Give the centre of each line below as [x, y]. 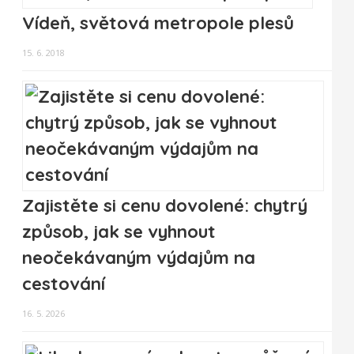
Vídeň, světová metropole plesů [158, 23]
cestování [64, 284]
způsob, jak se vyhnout [119, 232]
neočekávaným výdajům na [139, 258]
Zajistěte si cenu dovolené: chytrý [165, 206]
